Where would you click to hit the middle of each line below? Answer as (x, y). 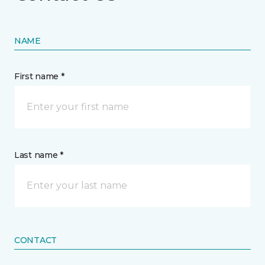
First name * (39, 76)
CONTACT (36, 240)
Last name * (39, 155)
